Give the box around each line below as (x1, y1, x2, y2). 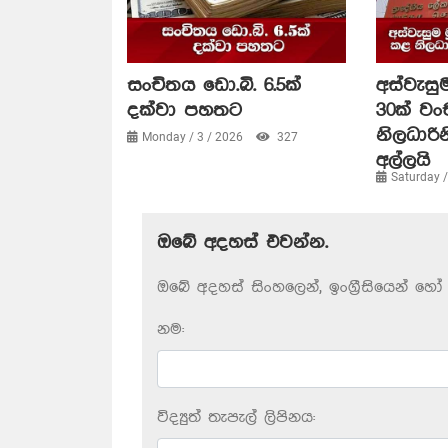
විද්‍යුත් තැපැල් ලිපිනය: (157, 409, 315, 427)
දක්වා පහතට (127, 100, 242, 122)
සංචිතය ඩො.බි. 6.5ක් (127, 75, 301, 97)
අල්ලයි (375, 150, 430, 172)
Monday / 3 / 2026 (142, 130, 246, 145)
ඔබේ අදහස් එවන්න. (157, 232, 328, 254)
